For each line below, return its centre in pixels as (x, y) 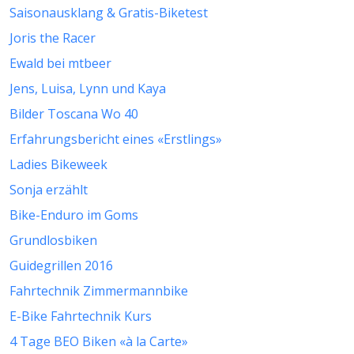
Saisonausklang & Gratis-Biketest (109, 13)
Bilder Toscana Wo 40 (74, 114)
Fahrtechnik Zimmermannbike (99, 291)
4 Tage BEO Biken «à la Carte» (99, 342)
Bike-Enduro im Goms (74, 215)
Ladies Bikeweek (58, 165)
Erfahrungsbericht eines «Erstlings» (116, 139)
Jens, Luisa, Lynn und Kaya (88, 89)
